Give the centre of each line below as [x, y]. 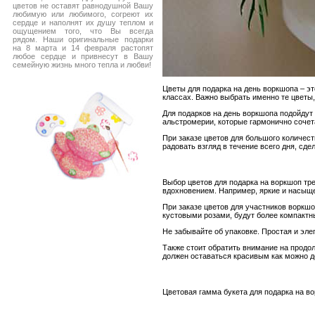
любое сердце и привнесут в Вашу [83, 56]
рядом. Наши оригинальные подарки [83, 39]
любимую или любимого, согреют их [83, 14]
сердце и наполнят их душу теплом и [83, 22]
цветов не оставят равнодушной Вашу [83, 6]
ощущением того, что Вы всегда [83, 31]
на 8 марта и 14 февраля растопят [83, 48]
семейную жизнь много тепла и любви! [82, 65]
